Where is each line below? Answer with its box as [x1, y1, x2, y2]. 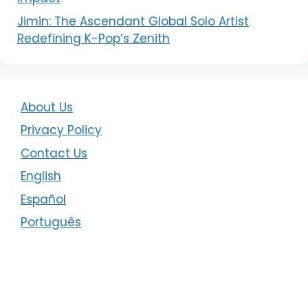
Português [21, 214, 81, 231]
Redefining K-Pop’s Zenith [17, 30, 170, 47]
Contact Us [21, 144, 87, 162]
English [21, 168, 61, 185]
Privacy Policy [21, 122, 102, 139]
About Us [21, 98, 73, 115]
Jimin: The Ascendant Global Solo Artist [17, 12, 249, 30]
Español [21, 190, 66, 208]
